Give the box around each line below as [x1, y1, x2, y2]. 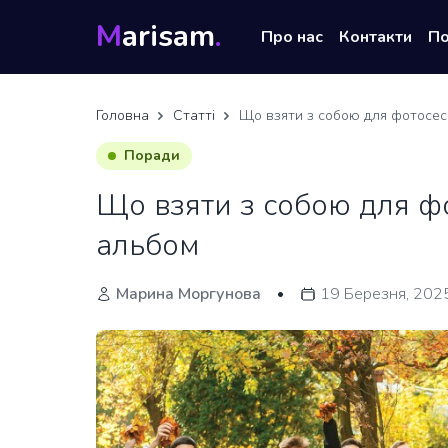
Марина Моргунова [116, 283, 261, 305]
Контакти [339, 26, 412, 48]
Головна [96, 106, 149, 125]
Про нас [261, 26, 323, 48]
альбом [96, 225, 199, 266]
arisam [122, 16, 215, 57]
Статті [173, 106, 215, 125]
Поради [124, 146, 180, 165]
